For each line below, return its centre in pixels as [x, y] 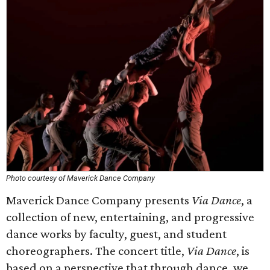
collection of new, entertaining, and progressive [130, 217]
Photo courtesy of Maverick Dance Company [80, 178]
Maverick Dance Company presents [99, 200]
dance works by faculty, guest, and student [116, 234]
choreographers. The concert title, [96, 251]
